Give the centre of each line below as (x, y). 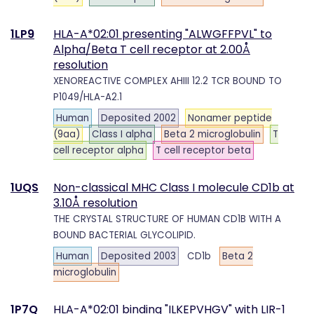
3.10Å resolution (95, 203)
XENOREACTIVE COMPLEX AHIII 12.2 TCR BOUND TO (168, 81)
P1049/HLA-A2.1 (88, 97)
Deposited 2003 (138, 256)
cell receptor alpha (98, 150)
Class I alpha (122, 134)
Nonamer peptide (230, 118)
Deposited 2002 (138, 118)
